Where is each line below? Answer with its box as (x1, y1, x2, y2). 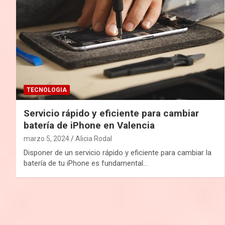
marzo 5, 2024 (24, 134, 69, 143)
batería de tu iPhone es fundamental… (24, 158, 148, 168)
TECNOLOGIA (27, 86, 67, 93)
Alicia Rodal (75, 134, 112, 143)
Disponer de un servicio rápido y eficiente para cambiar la (24, 148, 211, 157)
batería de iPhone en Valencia (24, 119, 155, 131)
